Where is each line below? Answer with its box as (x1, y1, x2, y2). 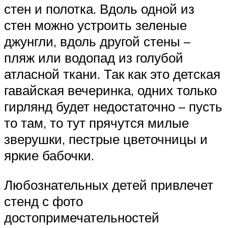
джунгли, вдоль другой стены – (4, 33, 190, 50)
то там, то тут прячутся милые (4, 115, 189, 131)
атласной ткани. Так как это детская (4, 66, 220, 82)
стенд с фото (4, 193, 83, 210)
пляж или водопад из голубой (4, 49, 183, 66)
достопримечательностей (4, 209, 159, 226)
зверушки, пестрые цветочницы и (4, 131, 208, 148)
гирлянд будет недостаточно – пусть (4, 98, 222, 115)
